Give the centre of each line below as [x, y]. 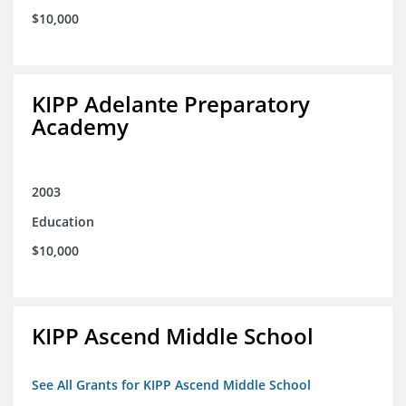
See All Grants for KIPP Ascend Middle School [171, 385]
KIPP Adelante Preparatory [171, 104]
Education [63, 222]
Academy [80, 127]
